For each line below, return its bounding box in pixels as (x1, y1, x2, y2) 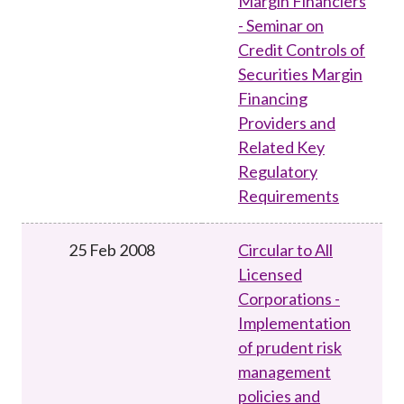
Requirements (238, 185, 339, 206)
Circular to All (238, 239, 333, 260)
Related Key (238, 136, 325, 157)
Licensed (238, 263, 302, 284)
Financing (238, 87, 308, 108)
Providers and (238, 112, 335, 133)
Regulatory (238, 161, 317, 181)
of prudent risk (238, 336, 342, 357)
